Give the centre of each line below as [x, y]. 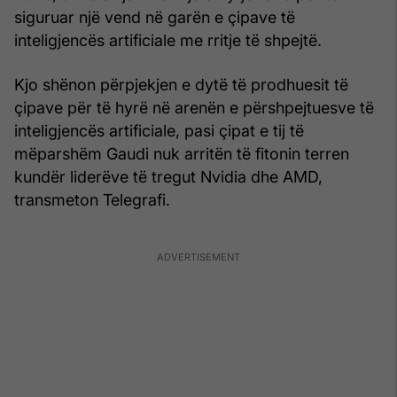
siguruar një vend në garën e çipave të [155, 17]
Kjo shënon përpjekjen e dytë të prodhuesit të [181, 84]
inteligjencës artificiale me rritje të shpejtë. [168, 40]
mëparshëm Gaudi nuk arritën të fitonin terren [182, 153]
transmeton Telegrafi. [92, 199]
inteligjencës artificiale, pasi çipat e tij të [159, 130]
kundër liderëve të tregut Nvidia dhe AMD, [168, 176]
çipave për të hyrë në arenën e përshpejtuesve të [194, 107]
